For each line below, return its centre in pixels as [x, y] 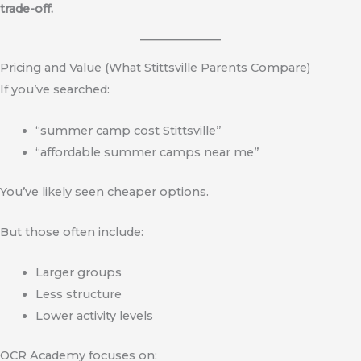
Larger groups [78, 273]
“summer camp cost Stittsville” [128, 130]
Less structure [78, 295]
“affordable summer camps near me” [147, 152]
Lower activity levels [94, 316]
